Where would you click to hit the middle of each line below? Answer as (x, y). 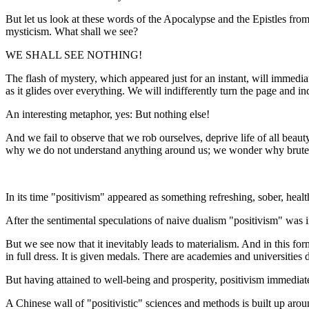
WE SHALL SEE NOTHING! (74, 55)
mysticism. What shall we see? (72, 32)
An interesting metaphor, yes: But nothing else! (108, 114)
